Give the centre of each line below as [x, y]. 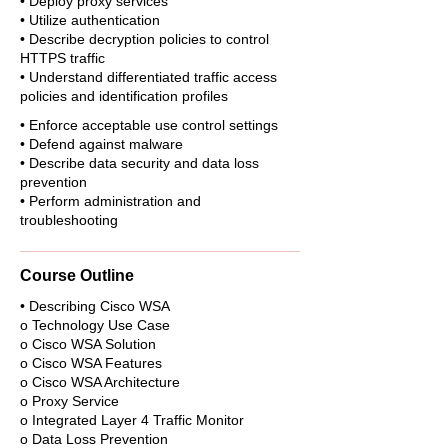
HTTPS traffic [62, 58]
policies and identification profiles [124, 96]
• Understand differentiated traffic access [148, 77]
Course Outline [77, 275]
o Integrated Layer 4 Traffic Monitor [132, 420]
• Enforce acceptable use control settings [149, 125]
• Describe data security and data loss [139, 163]
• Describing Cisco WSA [95, 306]
